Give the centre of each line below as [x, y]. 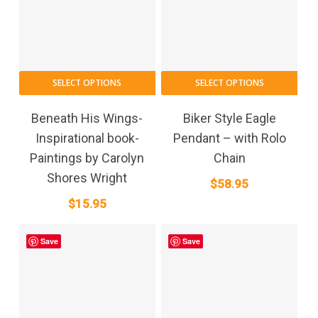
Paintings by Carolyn [87, 158]
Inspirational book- [87, 138]
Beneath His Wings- [87, 118]
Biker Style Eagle [229, 118]
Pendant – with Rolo [229, 138]
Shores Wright [87, 177]
